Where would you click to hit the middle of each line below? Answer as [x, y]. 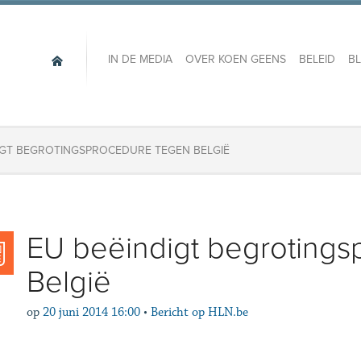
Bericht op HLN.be [199, 312]
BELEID [317, 60]
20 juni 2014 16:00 [91, 312]
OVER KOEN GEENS [235, 60]
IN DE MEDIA [140, 60]
